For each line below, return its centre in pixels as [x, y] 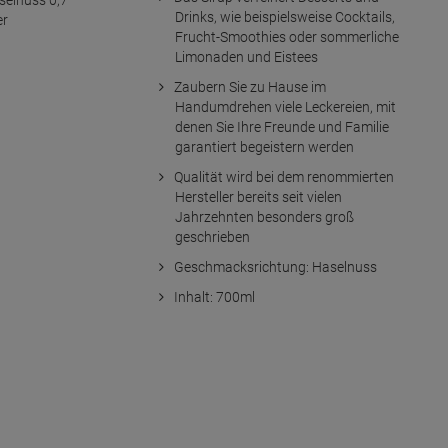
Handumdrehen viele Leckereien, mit [285, 107]
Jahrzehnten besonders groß [264, 217]
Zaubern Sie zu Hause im [249, 87]
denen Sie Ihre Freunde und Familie [281, 127]
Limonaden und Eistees [246, 57]
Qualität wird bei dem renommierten [283, 177]
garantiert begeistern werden [264, 147]
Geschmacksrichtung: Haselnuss [275, 267]
